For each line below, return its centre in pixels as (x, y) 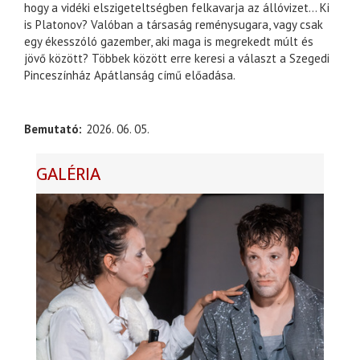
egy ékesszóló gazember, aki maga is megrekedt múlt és (169, 42)
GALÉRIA (68, 175)
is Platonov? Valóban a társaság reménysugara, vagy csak (174, 25)
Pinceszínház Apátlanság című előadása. (130, 76)
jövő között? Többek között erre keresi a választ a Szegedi (177, 59)
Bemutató (51, 129)
